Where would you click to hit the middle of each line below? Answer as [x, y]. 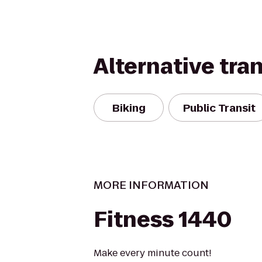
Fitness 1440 [163, 220]
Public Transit [219, 108]
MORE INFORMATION [151, 185]
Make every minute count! [153, 253]
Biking [129, 108]
